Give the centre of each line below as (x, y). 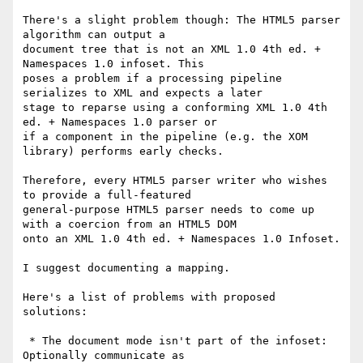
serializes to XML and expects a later (143, 93)
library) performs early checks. (123, 152)
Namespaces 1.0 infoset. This (113, 64)
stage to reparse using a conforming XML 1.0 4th (175, 108)
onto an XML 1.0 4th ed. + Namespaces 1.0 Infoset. (181, 239)
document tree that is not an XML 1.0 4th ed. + (172, 49)
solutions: (55, 312)
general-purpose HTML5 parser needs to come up (169, 210)
